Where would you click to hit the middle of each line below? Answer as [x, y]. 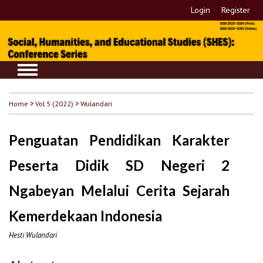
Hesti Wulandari [33, 235]
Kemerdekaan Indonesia [85, 216]
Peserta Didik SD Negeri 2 [119, 166]
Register [236, 10]
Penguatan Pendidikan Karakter [119, 140]
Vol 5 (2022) [54, 104]
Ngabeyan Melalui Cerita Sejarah [119, 191]
